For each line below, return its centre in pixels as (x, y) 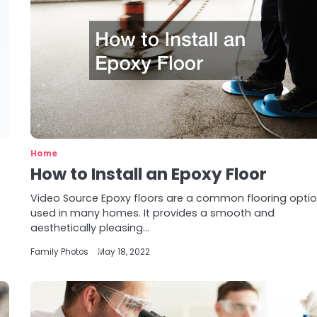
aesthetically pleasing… (90, 228)
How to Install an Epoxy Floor (149, 174)
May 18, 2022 (124, 252)
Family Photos (60, 252)
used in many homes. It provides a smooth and (153, 213)
